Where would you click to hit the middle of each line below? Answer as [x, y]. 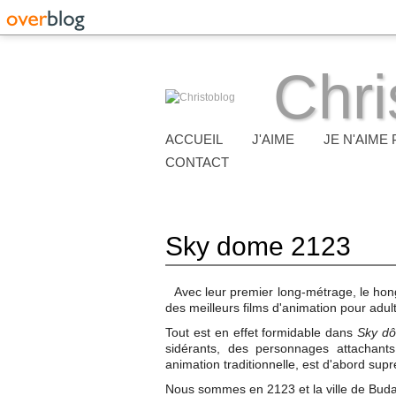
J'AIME [273, 139]
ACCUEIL [194, 139]
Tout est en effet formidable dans [259, 332]
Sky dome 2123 [258, 246]
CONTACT [197, 162]
